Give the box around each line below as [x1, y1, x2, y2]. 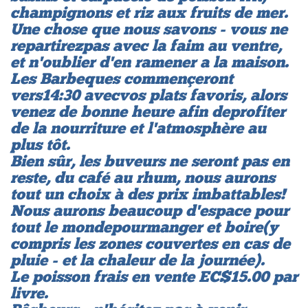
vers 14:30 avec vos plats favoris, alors [10, 83, 287, 106]
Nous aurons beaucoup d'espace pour [10, 199, 289, 221]
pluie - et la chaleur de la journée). [10, 248, 265, 271]
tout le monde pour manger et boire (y [10, 215, 278, 238]
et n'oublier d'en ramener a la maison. [10, 50, 289, 73]
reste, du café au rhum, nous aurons [10, 166, 275, 188]
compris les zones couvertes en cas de [10, 232, 290, 254]
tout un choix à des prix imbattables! [10, 182, 285, 205]
